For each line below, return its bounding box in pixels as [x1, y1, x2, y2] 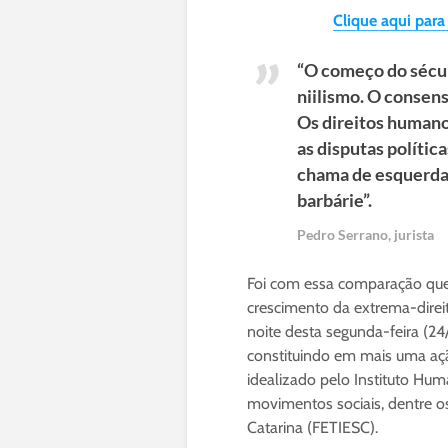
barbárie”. [297, 189, 375, 212]
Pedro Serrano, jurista [297, 226, 434, 244]
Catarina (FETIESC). [247, 418, 378, 438]
